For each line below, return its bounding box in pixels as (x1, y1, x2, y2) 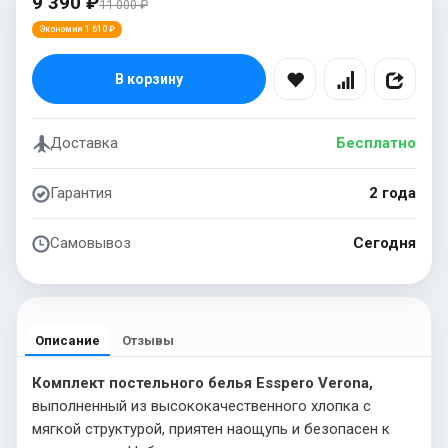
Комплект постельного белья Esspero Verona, (32, 373, 373, 392)
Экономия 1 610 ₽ (39, 24, 115, 34)
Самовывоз (50, 233, 131, 252)
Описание (35, 332, 100, 348)
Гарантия (50, 183, 112, 202)
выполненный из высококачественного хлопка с (32, 396, 371, 415)
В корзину (115, 70, 183, 87)
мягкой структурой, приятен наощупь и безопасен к (32, 419, 390, 438)
